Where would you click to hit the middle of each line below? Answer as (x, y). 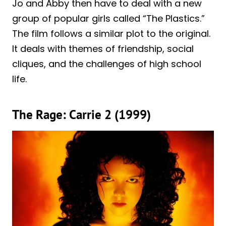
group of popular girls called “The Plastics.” (108, 18)
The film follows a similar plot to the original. (111, 33)
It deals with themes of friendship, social (103, 48)
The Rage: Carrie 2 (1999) (81, 115)
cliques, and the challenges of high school (107, 64)
